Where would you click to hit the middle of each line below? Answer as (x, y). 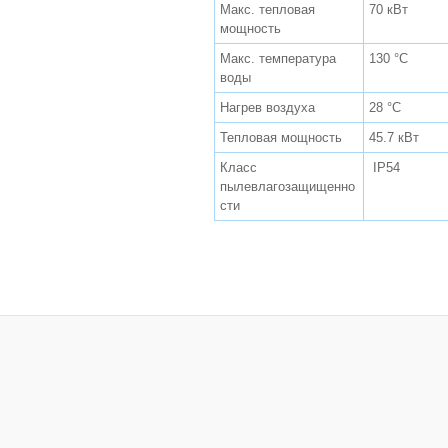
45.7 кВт (394, 137)
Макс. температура (278, 58)
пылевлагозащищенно (287, 186)
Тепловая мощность (281, 137)
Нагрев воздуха (267, 107)
